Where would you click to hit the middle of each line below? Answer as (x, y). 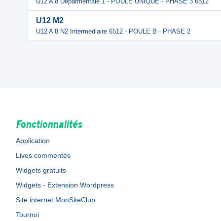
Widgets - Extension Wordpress (65, 185)
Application (33, 141)
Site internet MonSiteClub (55, 200)
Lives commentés (43, 155)
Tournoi (27, 215)
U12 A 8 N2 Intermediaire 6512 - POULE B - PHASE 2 (113, 31)
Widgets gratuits (41, 170)
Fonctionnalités (49, 125)
